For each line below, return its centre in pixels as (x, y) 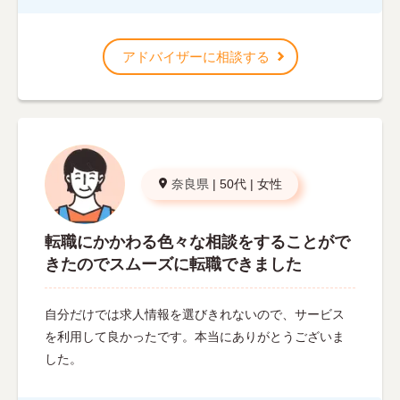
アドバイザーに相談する (196, 56)
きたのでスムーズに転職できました (173, 265)
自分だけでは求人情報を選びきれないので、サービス (195, 315)
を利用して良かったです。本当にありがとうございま (195, 337)
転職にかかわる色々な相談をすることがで (197, 242)
